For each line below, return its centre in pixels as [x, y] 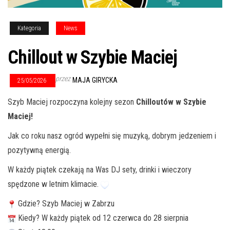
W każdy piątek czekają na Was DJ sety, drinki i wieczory [100, 170]
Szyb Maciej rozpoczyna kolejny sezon [72, 102]
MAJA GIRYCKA [95, 80]
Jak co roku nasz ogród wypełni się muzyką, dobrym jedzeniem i [112, 136]
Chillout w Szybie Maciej [93, 57]
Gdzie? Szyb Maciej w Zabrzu [65, 204]
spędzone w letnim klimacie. [54, 184]
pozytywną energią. [39, 150]
